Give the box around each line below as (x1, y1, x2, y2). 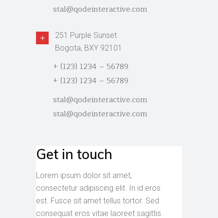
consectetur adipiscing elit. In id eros (36, 183, 161, 193)
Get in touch (36, 145, 112, 163)
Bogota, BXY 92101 (55, 43, 122, 53)
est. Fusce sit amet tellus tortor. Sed (36, 196, 159, 205)
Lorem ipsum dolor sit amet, (36, 171, 132, 180)
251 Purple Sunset (55, 31, 117, 40)
